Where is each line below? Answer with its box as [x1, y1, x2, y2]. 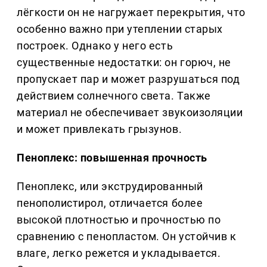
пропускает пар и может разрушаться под [17, 73, 240, 86]
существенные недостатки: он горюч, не [17, 56, 231, 69]
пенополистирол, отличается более [17, 197, 203, 210]
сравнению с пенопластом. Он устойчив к [17, 230, 237, 243]
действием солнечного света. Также [17, 89, 211, 103]
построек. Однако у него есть [17, 39, 173, 52]
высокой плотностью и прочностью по [17, 213, 221, 226]
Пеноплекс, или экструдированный [17, 180, 203, 193]
